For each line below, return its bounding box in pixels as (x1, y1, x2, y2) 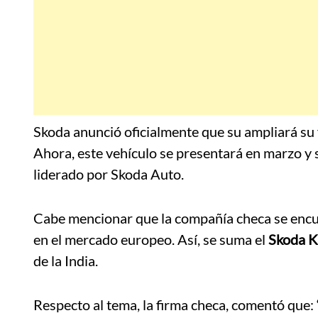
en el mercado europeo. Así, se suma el (33, 231, 268, 248)
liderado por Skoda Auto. (33, 165, 184, 183)
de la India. (33, 252, 98, 270)
